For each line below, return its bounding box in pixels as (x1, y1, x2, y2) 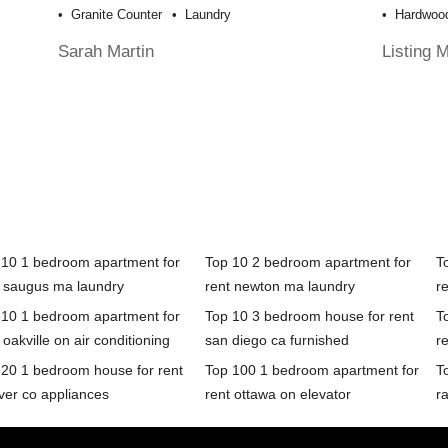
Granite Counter (71, 7, 163, 23)
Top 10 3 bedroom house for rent (204, 308, 414, 325)
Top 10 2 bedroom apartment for (204, 254, 411, 271)
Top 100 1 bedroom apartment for (204, 362, 419, 379)
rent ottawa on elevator (204, 386, 351, 403)
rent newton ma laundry (204, 278, 355, 295)
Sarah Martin (58, 41, 155, 62)
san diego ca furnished (204, 332, 349, 349)
